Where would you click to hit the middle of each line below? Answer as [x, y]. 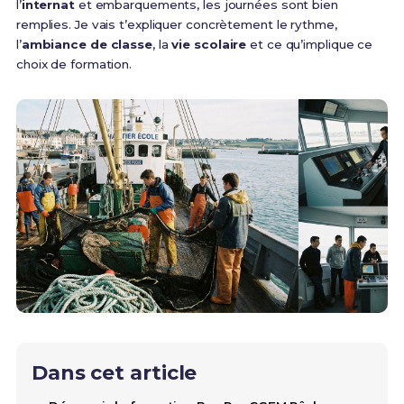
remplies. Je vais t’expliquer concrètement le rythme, [176, 24]
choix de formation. [74, 64]
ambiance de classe [87, 44]
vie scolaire [209, 44]
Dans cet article [114, 373]
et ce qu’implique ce [310, 44]
